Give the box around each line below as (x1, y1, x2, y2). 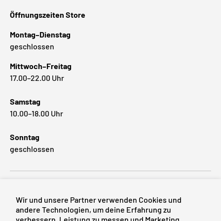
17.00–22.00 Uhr (10, 73, 64, 83)
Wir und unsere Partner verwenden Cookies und (16, 195, 182, 204)
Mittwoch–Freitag (10, 61, 72, 71)
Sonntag (10, 132, 39, 142)
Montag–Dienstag (10, 30, 71, 39)
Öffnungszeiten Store (10, 10, 85, 20)
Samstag (10, 97, 40, 107)
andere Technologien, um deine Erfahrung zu (16, 205, 171, 214)
